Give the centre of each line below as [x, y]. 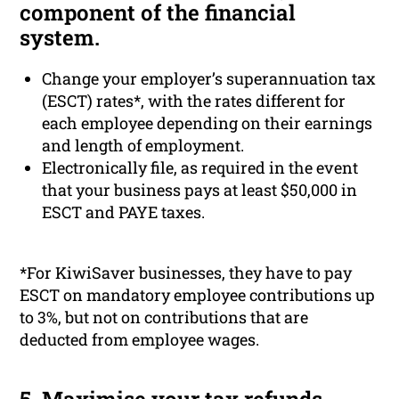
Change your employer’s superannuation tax [209, 79]
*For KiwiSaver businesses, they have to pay [186, 273]
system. [60, 38]
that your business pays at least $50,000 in [200, 190]
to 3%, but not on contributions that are [164, 318]
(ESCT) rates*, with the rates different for [194, 101]
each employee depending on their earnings [208, 123]
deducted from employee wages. [140, 340]
